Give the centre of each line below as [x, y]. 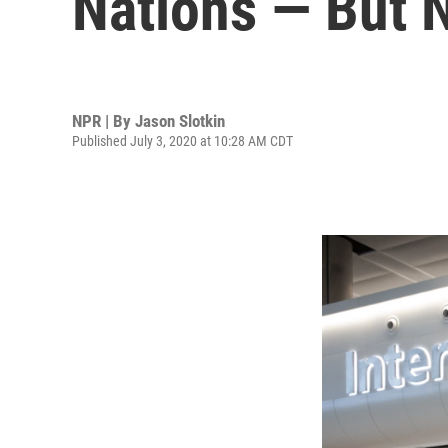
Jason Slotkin [180, 120]
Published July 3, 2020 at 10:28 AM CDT [182, 140]
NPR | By [103, 120]
